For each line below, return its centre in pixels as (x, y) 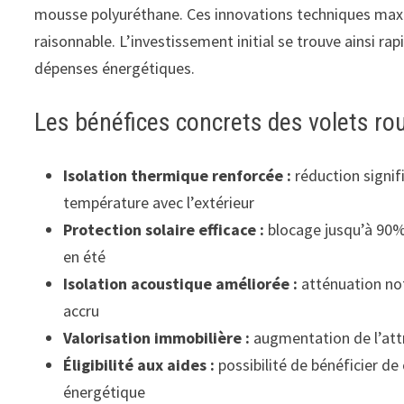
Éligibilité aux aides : (139, 365)
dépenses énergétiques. (115, 69)
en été (85, 257)
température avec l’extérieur (159, 203)
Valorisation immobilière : (157, 338)
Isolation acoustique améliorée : (181, 284)
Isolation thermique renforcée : (178, 176)
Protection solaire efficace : (164, 230)
